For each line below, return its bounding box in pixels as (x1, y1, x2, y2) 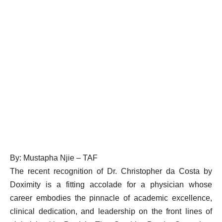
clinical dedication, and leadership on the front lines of (10, 207, 212, 216)
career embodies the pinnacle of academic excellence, (10, 194, 212, 202)
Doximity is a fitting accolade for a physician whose (10, 180, 212, 189)
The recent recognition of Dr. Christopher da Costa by (10, 167, 212, 175)
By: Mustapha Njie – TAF (10, 154, 100, 162)
